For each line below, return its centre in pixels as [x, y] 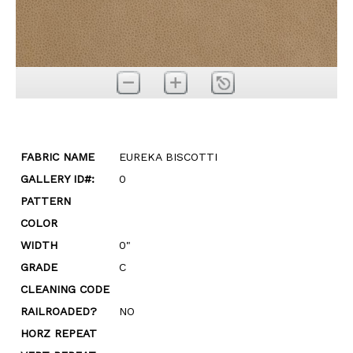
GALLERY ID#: [58, 179]
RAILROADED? [59, 311]
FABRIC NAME [58, 157]
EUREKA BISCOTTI [168, 157]
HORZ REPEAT [59, 333]
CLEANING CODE [65, 289]
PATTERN [46, 201]
